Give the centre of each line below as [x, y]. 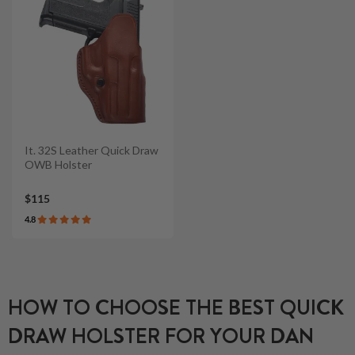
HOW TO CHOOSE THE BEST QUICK [176, 307]
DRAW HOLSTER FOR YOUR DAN [161, 336]
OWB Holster [58, 165]
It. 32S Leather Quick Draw [92, 151]
